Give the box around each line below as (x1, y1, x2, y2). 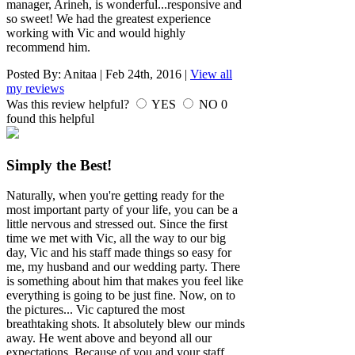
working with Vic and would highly (6, 26, 185, 40)
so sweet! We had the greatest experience (6, 12, 211, 26)
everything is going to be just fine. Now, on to (6, 288, 235, 303)
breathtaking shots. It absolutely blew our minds (6, 317, 245, 331)
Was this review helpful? (6, 97, 132, 112)
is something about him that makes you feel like (6, 274, 243, 288)
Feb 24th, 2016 (105, 67, 181, 82)
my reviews (6, 82, 64, 96)
